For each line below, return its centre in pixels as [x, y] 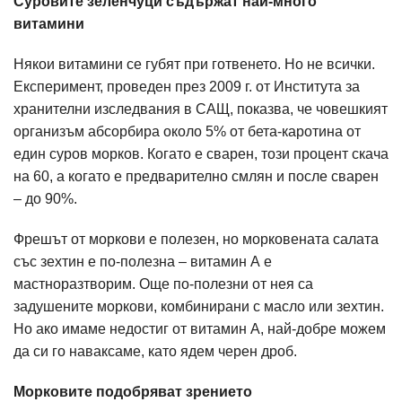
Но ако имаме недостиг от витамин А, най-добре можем [200, 329]
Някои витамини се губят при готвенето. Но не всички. [194, 64]
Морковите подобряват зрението [133, 392]
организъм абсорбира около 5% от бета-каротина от [187, 131]
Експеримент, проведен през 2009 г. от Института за [187, 87]
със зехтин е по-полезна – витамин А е [143, 262]
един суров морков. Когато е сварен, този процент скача [201, 154]
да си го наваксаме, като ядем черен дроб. [155, 351]
